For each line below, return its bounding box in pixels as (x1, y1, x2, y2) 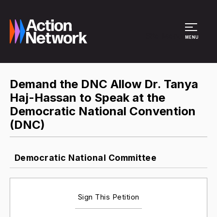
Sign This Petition (77, 192, 139, 201)
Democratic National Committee (12, 152, 156, 163)
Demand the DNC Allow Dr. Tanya (10, 77, 198, 91)
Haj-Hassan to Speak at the (10, 91, 165, 105)
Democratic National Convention (10, 104, 196, 118)
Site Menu (145, 31, 183, 41)
